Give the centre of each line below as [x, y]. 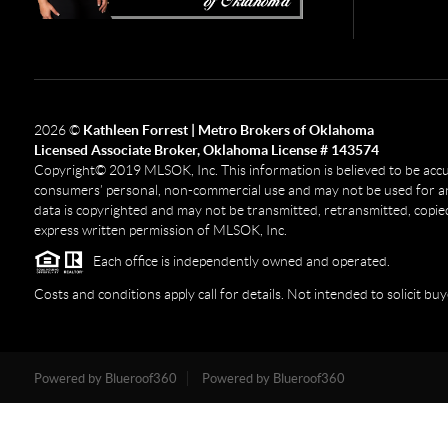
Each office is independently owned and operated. [236, 260]
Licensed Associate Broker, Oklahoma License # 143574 [206, 149]
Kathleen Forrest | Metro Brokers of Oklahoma [228, 129]
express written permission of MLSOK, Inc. [160, 229]
